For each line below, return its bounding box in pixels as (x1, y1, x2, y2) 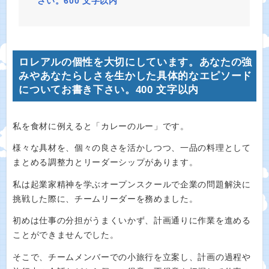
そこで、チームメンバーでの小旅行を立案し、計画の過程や (13, 252, 251, 262)
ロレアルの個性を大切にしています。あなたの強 (19, 56, 253, 68)
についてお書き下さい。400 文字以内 (19, 83, 199, 95)
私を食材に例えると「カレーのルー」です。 (13, 121, 189, 131)
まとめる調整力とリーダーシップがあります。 (13, 158, 198, 167)
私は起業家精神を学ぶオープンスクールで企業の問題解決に (13, 180, 251, 189)
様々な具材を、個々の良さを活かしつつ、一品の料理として (13, 144, 251, 153)
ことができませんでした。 (13, 231, 119, 240)
